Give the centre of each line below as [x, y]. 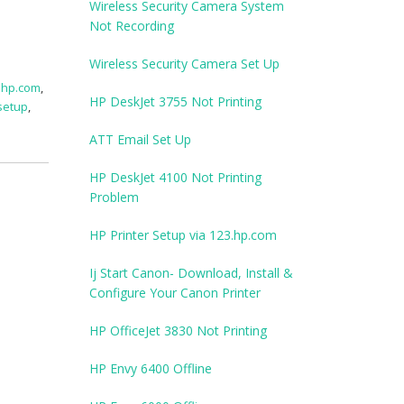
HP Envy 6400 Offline [150, 369]
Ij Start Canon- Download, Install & [191, 273]
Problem [114, 197]
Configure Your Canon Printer [174, 293]
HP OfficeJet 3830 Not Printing [178, 331]
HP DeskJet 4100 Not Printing [175, 178]
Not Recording [131, 26]
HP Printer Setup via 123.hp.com [183, 235]
